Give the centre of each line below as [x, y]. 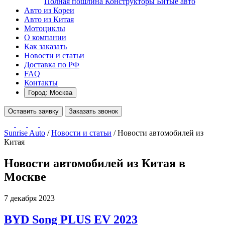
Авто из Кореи [49, 10]
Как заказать [45, 46]
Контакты [41, 83]
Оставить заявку [33, 111]
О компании [45, 37]
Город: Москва [50, 93]
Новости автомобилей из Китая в [95, 163]
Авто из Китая [49, 19]
